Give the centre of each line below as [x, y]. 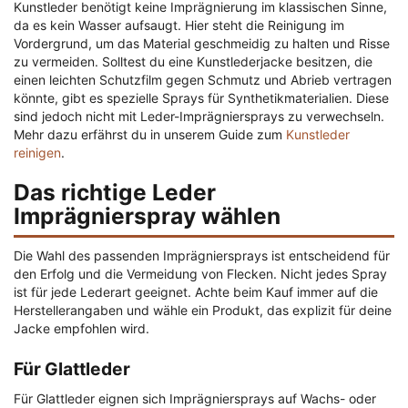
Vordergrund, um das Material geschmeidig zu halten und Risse [202, 44]
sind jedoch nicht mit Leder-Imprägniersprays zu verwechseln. [199, 117]
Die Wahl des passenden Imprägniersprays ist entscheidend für [202, 256]
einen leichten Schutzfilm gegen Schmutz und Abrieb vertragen [203, 80]
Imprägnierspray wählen [147, 216]
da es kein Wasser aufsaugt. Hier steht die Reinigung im [179, 25]
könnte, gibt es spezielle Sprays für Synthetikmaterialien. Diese [201, 98]
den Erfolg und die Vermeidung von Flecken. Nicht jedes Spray [200, 274]
